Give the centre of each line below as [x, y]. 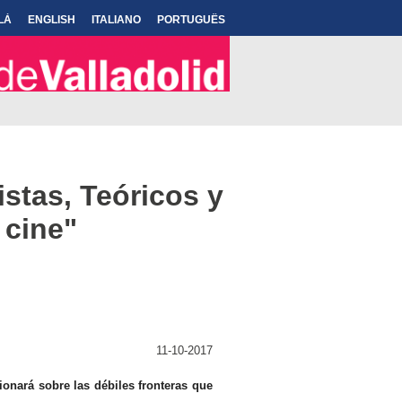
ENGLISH [52, 20]
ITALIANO [116, 20]
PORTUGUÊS [191, 20]
